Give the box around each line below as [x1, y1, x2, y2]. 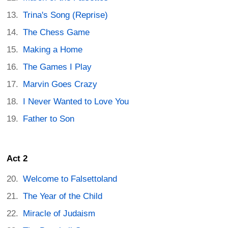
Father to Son [23, 114, 75, 124]
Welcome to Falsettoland [23, 174, 118, 184]
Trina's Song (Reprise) [23, 10, 108, 20]
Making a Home [23, 45, 83, 55]
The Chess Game [23, 27, 90, 38]
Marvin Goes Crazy [23, 79, 98, 90]
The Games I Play [23, 62, 92, 72]
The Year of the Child [23, 191, 103, 201]
